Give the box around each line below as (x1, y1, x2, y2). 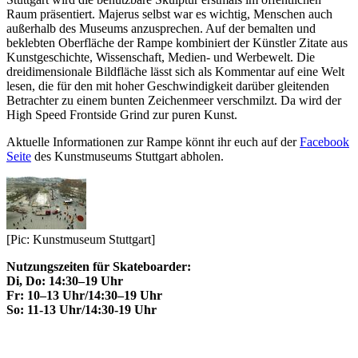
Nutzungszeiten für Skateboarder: (6, 260, 191, 274)
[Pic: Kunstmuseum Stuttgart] (6, 233, 155, 247)
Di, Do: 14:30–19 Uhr (6, 274, 123, 288)
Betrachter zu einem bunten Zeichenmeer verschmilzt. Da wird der (6, 93, 341, 108)
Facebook (300, 135, 349, 149)
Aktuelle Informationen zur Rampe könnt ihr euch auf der (6, 135, 300, 149)
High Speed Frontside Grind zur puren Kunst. (6, 108, 237, 122)
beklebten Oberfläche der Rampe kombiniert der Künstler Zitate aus (6, 36, 348, 50)
